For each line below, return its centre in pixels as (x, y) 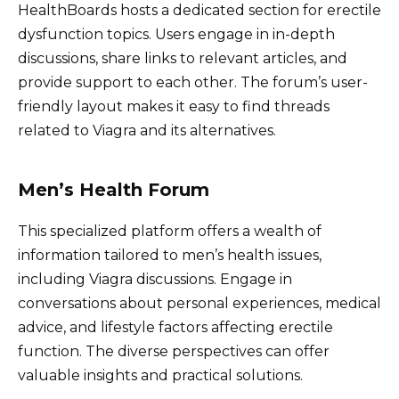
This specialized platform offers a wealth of (170, 231)
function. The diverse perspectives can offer (174, 351)
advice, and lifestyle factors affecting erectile (175, 327)
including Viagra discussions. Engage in (155, 279)
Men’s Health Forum (114, 189)
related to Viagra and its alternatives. (147, 130)
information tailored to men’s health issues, (170, 255)
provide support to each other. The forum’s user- (193, 82)
